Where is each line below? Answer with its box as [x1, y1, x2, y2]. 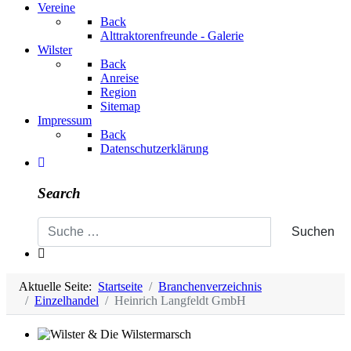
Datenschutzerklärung [100, 142, 208, 156]
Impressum [38, 114, 92, 128]
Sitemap [100, 100, 140, 114]
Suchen [288, 224, 335, 238]
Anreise [100, 71, 139, 85]
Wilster [38, 43, 72, 57]
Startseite [98, 279, 143, 293]
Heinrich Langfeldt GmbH [114, 293, 246, 307]
